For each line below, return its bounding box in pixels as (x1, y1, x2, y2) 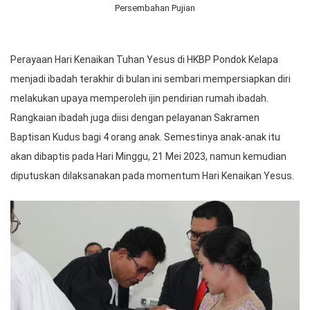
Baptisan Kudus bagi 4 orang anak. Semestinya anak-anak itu (10, 131, 280, 143)
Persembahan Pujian (115, 3, 195, 14)
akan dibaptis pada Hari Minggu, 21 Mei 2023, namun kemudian (10, 151, 286, 163)
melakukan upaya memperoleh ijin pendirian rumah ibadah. (10, 93, 268, 104)
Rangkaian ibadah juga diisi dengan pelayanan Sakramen (10, 112, 259, 124)
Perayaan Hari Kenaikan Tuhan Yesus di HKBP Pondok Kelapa (10, 54, 278, 66)
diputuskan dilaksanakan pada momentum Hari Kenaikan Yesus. (10, 170, 294, 182)
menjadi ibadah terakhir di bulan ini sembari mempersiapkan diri (10, 73, 291, 85)
